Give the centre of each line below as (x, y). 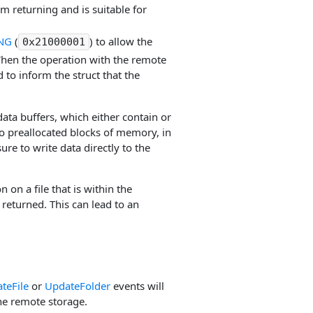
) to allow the (121, 42)
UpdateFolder (78, 285)
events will (137, 285)
